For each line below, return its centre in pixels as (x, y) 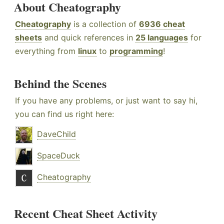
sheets (28, 38)
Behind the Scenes (60, 83)
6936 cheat (162, 24)
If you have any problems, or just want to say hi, (106, 101)
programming (136, 51)
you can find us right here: (64, 114)
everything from (46, 51)
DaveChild (56, 134)
